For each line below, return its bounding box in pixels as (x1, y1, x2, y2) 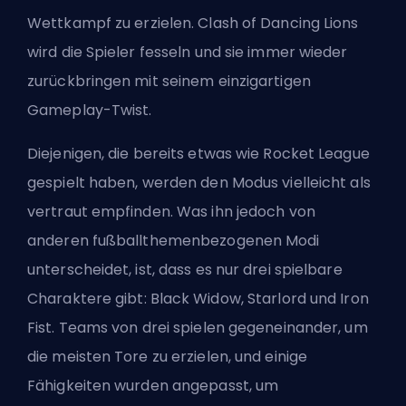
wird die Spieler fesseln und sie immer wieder (27, 42, 348, 63)
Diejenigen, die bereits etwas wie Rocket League (27, 143, 370, 165)
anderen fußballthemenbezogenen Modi (27, 230, 320, 252)
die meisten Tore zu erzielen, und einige (27, 346, 308, 368)
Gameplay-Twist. (27, 100, 152, 121)
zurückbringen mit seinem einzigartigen (27, 71, 311, 92)
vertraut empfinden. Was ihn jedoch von (27, 201, 315, 223)
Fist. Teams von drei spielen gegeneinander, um (27, 317, 368, 339)
